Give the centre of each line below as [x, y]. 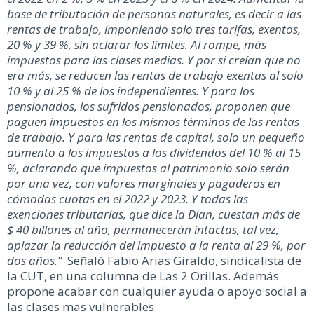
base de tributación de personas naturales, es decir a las [154, 13]
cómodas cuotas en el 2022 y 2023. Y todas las [128, 198]
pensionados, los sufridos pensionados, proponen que [149, 106]
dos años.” [36, 260]
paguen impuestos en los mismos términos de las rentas [153, 121]
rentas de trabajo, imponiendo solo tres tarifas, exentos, [154, 29]
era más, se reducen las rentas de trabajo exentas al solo [155, 75]
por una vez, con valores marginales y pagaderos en [144, 183]
